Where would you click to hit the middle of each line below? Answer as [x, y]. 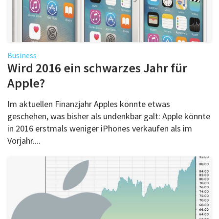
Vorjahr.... [24, 140]
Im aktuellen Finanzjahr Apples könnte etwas [89, 104]
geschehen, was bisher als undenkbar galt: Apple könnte [109, 116]
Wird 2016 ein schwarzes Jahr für [97, 67]
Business [22, 55]
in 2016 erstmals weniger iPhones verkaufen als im [100, 128]
